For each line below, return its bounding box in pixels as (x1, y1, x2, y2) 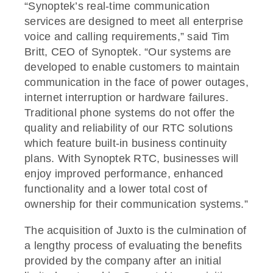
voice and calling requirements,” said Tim (24, 30, 230, 43)
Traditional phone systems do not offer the (24, 106, 235, 119)
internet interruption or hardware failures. (24, 91, 229, 104)
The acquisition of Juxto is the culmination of (24, 224, 247, 236)
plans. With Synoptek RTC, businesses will (24, 152, 239, 165)
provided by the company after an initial (24, 254, 221, 267)
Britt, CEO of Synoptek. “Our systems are (24, 45, 231, 58)
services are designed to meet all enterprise (24, 15, 243, 27)
